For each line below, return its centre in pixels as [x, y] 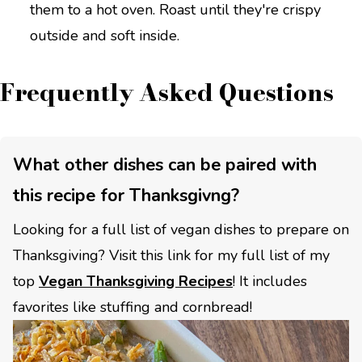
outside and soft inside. [105, 36]
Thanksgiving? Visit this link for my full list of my [171, 255]
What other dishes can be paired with [165, 165]
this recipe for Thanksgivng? [126, 196]
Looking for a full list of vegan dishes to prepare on [181, 229]
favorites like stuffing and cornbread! [133, 307]
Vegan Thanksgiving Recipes [136, 281]
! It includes [270, 281]
